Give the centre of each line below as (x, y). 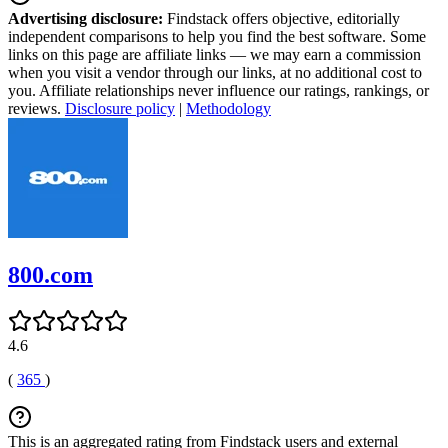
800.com (50, 274)
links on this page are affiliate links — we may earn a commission (214, 54)
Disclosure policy (120, 108)
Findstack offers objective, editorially (281, 18)
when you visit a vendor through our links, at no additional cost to (215, 72)
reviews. (36, 108)
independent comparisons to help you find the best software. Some (217, 36)
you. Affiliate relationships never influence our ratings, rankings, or (218, 90)
